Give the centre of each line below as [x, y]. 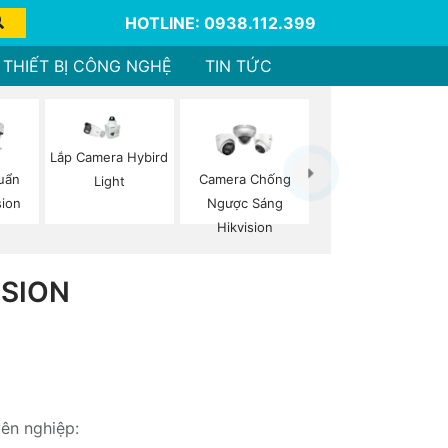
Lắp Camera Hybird [109, 156]
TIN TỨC [239, 66]
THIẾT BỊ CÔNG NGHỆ [87, 66]
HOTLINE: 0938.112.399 [220, 23]
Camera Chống [244, 179]
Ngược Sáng [244, 203]
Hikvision [244, 227]
